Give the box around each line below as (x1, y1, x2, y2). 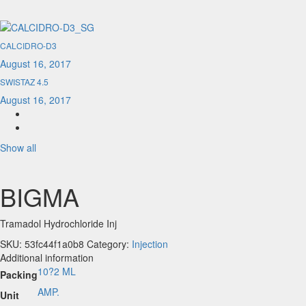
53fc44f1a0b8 (25, 237, 84, 251)
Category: (87, 237, 132, 251)
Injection (132, 237, 168, 251)
